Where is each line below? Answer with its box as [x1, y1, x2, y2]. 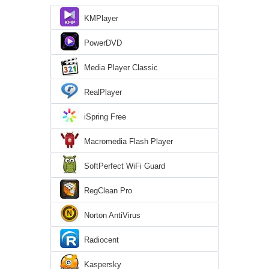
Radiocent [84, 235, 119, 245]
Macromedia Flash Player [84, 137, 173, 147]
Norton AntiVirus [84, 211, 141, 220]
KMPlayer [84, 14, 118, 23]
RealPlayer [84, 88, 122, 97]
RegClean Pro [84, 186, 132, 196]
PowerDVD [84, 38, 122, 48]
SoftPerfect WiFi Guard [84, 162, 165, 171]
